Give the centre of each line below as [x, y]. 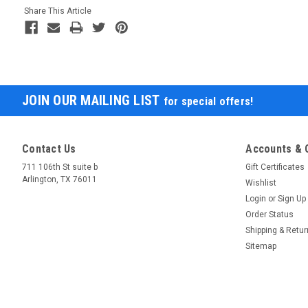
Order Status [270, 214]
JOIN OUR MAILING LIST [93, 100]
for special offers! [208, 101]
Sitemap [261, 246]
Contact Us [49, 148]
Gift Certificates [275, 167]
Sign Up [292, 198]
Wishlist [261, 183]
